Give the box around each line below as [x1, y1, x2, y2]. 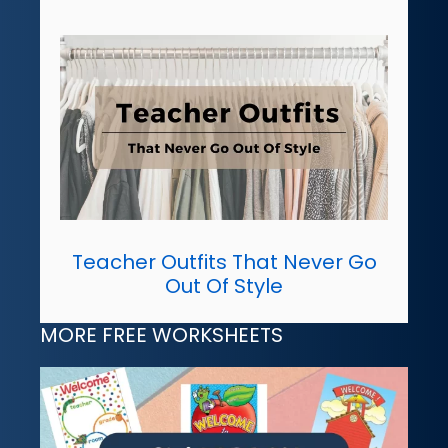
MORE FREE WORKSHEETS [40, 321, 283, 350]
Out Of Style [165, 272, 283, 301]
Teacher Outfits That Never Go [71, 248, 377, 277]
